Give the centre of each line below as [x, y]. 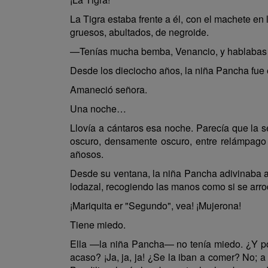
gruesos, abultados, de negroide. [139, 32]
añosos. [87, 154]
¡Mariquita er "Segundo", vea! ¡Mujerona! [156, 205]
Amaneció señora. [109, 89]
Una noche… [98, 109]
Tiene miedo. [98, 225]
